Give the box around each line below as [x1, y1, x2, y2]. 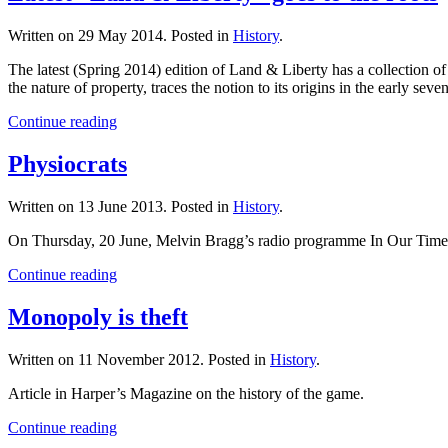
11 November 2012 [78, 350, 200, 368]
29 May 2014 [78, 27, 163, 45]
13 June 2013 [78, 197, 163, 215]
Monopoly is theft [8, 303, 188, 330]
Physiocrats [8, 150, 127, 177]
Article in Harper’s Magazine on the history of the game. [8, 384, 364, 402]
